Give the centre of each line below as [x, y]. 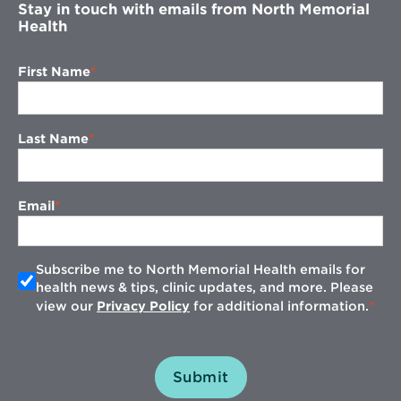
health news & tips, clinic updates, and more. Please [205, 287]
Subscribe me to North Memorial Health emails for [200, 269]
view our [66, 306]
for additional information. [279, 306]
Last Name [53, 138]
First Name [54, 71]
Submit [200, 377]
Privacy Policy [143, 306]
